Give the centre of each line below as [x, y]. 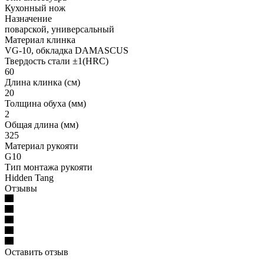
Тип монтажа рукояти [49, 167]
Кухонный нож [35, 8]
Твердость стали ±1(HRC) [57, 61]
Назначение [28, 19]
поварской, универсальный [60, 29]
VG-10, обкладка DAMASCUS [67, 51]
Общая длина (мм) [42, 125]
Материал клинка [40, 40]
